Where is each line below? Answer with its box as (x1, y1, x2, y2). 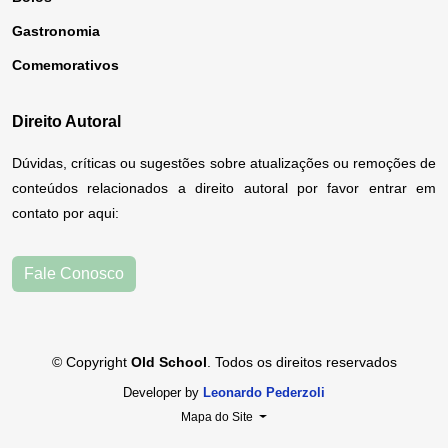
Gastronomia (12, 23, 100, 40)
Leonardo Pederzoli (203, 385, 325, 401)
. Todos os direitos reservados (206, 354, 397, 371)
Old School (130, 354, 207, 371)
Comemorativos (12, 57, 119, 74)
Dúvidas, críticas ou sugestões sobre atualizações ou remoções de (12, 155, 436, 172)
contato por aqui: (12, 205, 119, 222)
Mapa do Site (181, 410, 257, 425)
